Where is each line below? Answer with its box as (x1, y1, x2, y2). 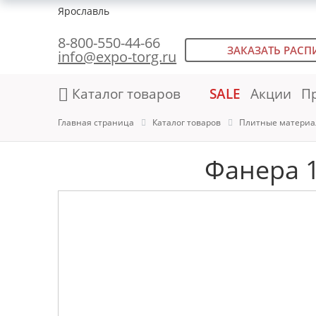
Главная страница (58, 116, 135, 128)
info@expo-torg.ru (58, 47, 177, 66)
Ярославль (58, 4, 110, 18)
